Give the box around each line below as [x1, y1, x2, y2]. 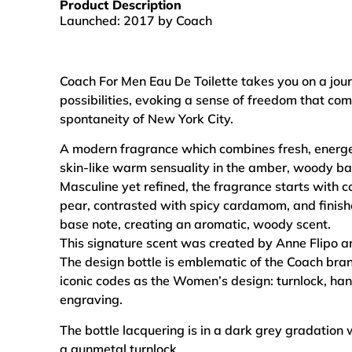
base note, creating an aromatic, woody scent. [60, 216, 331, 233]
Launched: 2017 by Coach [60, 13, 212, 28]
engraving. [60, 291, 123, 308]
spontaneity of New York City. [60, 110, 233, 126]
